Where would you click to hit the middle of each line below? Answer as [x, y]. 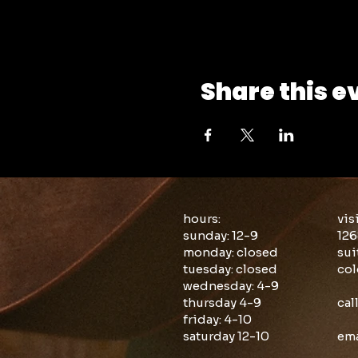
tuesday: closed [230, 269]
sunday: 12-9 [221, 235]
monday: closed [231, 252]
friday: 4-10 [217, 319]
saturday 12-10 [226, 336]
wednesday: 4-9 [231, 286]
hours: [202, 219]
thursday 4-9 [222, 302]
